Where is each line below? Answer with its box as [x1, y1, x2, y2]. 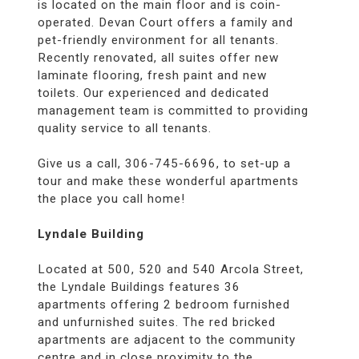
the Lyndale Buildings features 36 [37, 279, 240, 294]
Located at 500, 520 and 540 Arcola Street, [37, 261, 304, 276]
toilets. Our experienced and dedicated [37, 85, 269, 100]
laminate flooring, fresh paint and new [37, 67, 267, 83]
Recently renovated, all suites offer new [37, 50, 279, 65]
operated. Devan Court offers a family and [37, 14, 293, 30]
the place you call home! [37, 191, 185, 206]
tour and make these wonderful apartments [37, 173, 299, 188]
